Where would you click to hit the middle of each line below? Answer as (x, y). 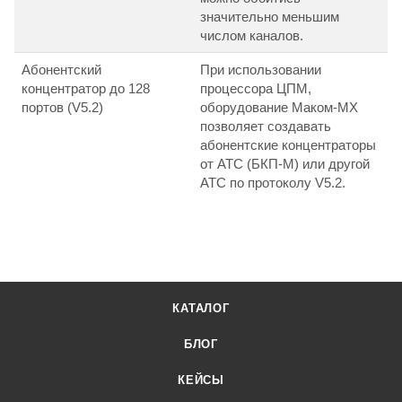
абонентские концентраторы (288, 145)
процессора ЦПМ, (256, 89)
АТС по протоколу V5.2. (273, 183)
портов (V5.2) (62, 108)
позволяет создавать (266, 127)
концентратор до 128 (86, 89)
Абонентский (61, 70)
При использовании (261, 70)
